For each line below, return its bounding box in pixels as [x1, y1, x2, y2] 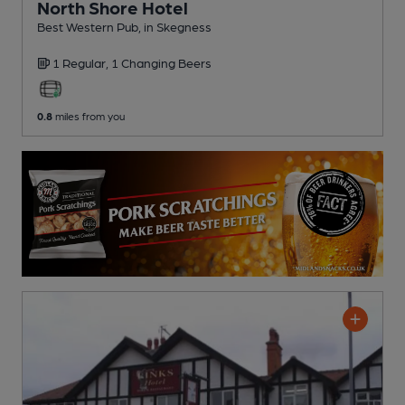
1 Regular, [52, 55, 111, 71]
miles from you [52, 109, 125, 123]
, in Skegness [138, 19, 212, 34]
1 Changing [111, 55, 178, 71]
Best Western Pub [37, 19, 138, 34]
